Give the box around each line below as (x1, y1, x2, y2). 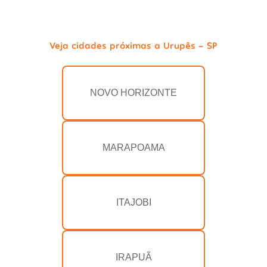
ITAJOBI (116, 197, 151, 208)
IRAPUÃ (115, 252, 152, 263)
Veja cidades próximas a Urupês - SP (49, 39, 218, 51)
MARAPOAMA (102, 142, 165, 153)
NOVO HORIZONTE (90, 88, 177, 98)
